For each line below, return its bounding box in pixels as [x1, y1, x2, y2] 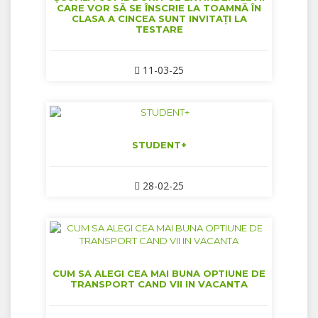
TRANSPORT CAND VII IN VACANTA [70, 278, 248, 290]
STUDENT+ [131, 139, 187, 151]
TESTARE [135, 23, 183, 35]
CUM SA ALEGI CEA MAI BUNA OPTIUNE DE [53, 268, 265, 280]
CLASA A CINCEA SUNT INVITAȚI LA [71, 13, 247, 25]
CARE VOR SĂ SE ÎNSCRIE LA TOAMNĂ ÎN [57, 2, 261, 14]
